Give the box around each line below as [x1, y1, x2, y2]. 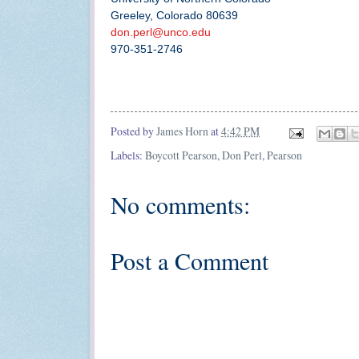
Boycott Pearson [145, 147, 217, 163]
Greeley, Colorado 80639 [111, 9, 238, 22]
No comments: [111, 188, 250, 220]
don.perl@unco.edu [111, 26, 211, 39]
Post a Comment [111, 244, 268, 276]
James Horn [156, 123, 208, 139]
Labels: [111, 147, 145, 163]
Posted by [111, 123, 156, 139]
